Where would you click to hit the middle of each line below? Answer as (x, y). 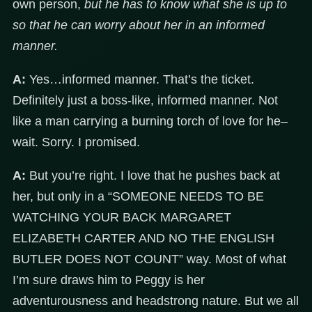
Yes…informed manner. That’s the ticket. (140, 80)
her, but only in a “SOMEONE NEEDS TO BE (138, 197)
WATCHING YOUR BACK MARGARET (122, 218)
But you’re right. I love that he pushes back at (153, 176)
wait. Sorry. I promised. (76, 142)
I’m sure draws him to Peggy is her (109, 280)
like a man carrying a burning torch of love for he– (150, 122)
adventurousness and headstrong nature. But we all (156, 301)
